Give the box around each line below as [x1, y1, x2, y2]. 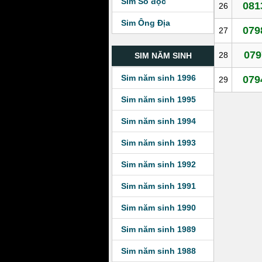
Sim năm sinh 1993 [121, 138, 196, 147]
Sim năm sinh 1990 [121, 203, 196, 212]
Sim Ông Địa [121, 18, 170, 27]
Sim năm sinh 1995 [121, 95, 196, 104]
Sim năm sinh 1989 [121, 225, 196, 234]
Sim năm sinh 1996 [121, 73, 196, 82]
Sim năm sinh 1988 [121, 246, 196, 256]
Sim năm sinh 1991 [121, 181, 196, 191]
